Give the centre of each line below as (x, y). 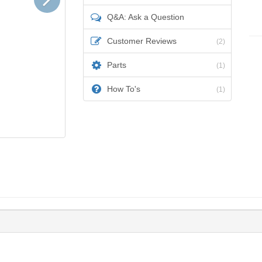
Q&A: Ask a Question (145, 17)
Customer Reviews (142, 41)
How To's (123, 89)
